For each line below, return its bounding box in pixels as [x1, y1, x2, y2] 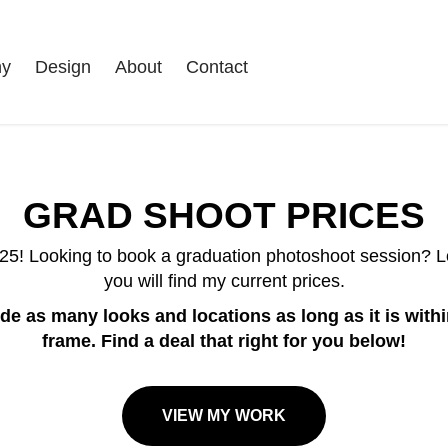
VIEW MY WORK [162, 407, 286, 424]
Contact [186, 56, 249, 77]
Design [35, 56, 92, 77]
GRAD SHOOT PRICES [23, 195, 425, 236]
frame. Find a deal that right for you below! [42, 331, 406, 351]
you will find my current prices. [103, 271, 345, 291]
